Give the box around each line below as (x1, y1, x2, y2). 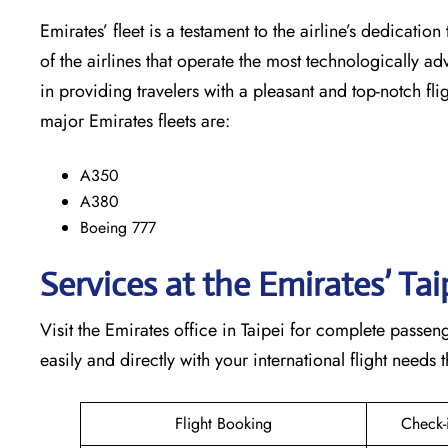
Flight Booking (175, 411, 272, 435)
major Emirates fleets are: (40, 107, 230, 134)
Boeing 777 (80, 215, 156, 239)
